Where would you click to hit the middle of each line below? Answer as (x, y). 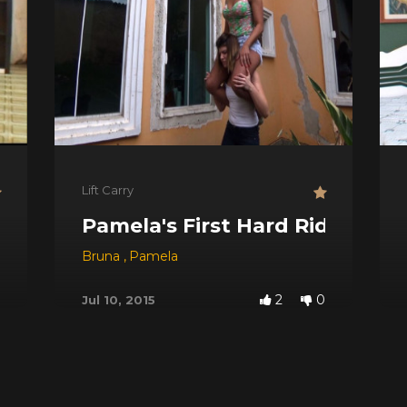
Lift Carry (108, 189)
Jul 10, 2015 (119, 299)
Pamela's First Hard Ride (212, 225)
